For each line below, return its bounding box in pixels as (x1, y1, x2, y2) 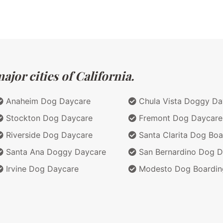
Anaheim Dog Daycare (3, 96, 91, 106)
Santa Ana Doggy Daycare (3, 146, 106, 157)
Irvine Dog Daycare (3, 163, 79, 174)
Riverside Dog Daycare (3, 129, 93, 140)
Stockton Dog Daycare (3, 112, 93, 123)
